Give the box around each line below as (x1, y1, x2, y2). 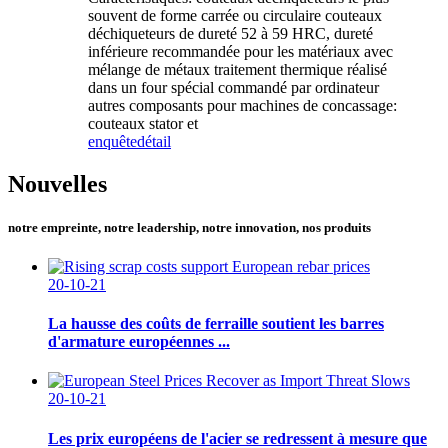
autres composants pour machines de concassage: (88, 96, 397, 114)
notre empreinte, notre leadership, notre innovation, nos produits (8, 219, 371, 235)
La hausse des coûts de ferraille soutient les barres (48, 315, 384, 333)
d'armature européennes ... (48, 333, 230, 351)
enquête (88, 132, 137, 150)
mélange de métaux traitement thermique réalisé (88, 60, 387, 78)
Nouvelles (8, 170, 107, 197)
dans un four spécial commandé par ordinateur (88, 78, 379, 96)
